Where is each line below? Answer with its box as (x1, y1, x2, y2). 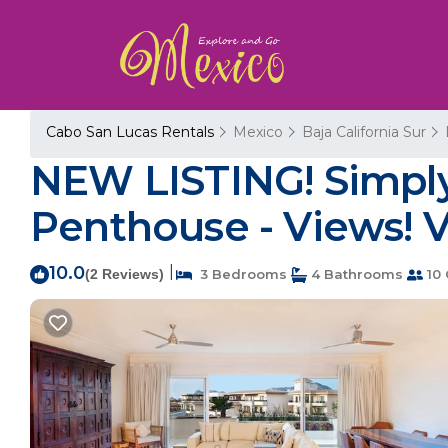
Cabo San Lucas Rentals (46, 123, 218, 141)
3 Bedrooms (192, 266, 287, 282)
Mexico (233, 123, 283, 141)
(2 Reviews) (85, 266, 164, 282)
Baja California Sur (302, 123, 426, 141)
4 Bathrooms (307, 266, 403, 282)
